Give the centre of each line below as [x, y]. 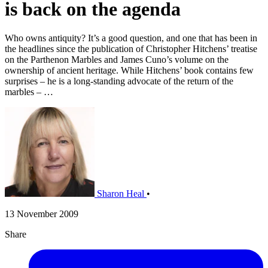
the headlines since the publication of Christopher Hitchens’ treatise [131, 49]
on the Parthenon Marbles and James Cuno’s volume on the [117, 60]
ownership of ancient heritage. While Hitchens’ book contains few [129, 71]
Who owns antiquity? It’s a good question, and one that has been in [131, 38]
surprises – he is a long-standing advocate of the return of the [119, 81]
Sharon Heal [121, 194]
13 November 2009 [42, 214]
